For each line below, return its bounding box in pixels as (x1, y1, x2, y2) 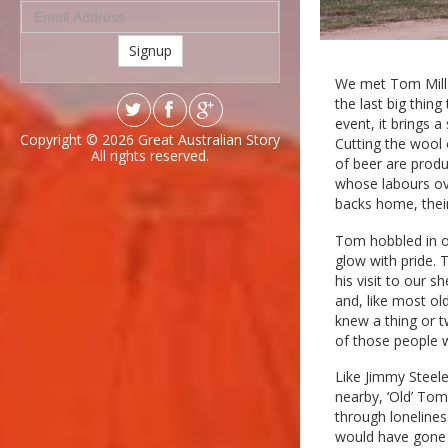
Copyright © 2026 (20, 129, 138, 149)
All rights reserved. (91, 145, 209, 165)
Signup (128, 40, 172, 60)
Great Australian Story (138, 129, 280, 149)
